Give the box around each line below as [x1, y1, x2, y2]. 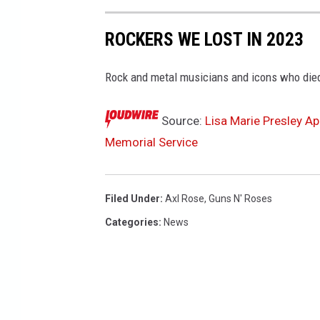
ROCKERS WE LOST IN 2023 [105, 28, 304, 50]
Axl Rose [165, 193, 204, 205]
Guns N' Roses [209, 193, 272, 205]
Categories [105, 216, 159, 229]
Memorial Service [105, 135, 198, 150]
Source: [159, 114, 205, 129]
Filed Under [105, 193, 160, 205]
